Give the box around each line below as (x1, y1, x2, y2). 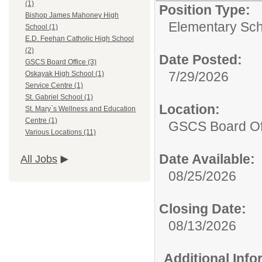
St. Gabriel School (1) (25, 93, 93, 102)
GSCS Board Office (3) (25, 58, 96, 67)
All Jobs (20, 153, 57, 166)
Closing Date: (159, 201, 246, 216)
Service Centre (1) (25, 81, 83, 90)
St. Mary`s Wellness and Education (25, 105, 136, 113)
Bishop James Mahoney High (25, 11, 119, 20)
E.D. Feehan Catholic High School (25, 35, 134, 43)
